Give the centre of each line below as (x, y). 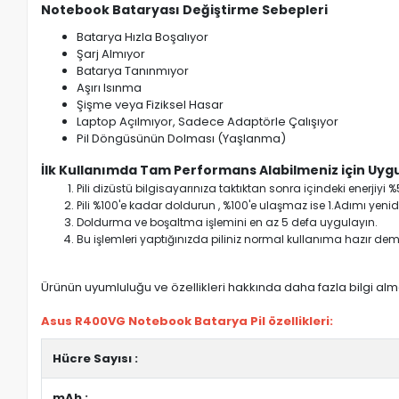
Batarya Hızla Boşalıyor (143, 37)
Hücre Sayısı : (96, 359)
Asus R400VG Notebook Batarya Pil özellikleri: (187, 322)
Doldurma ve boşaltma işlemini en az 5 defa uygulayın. (228, 223)
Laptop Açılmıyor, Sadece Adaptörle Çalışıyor (208, 122)
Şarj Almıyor (111, 54)
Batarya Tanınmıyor (133, 71)
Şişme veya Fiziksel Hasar (151, 105)
